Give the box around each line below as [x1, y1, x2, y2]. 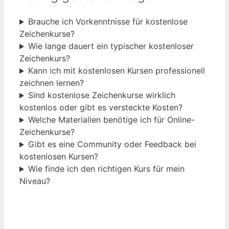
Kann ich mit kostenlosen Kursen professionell [28, 65, 205, 76]
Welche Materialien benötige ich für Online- [28, 114, 195, 125]
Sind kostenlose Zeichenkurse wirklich [28, 90, 175, 101]
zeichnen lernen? [19, 78, 84, 88]
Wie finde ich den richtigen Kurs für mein [28, 164, 185, 174]
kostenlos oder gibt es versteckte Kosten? [19, 102, 182, 113]
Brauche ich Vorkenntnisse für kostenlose [28, 16, 188, 27]
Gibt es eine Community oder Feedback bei [28, 139, 196, 150]
